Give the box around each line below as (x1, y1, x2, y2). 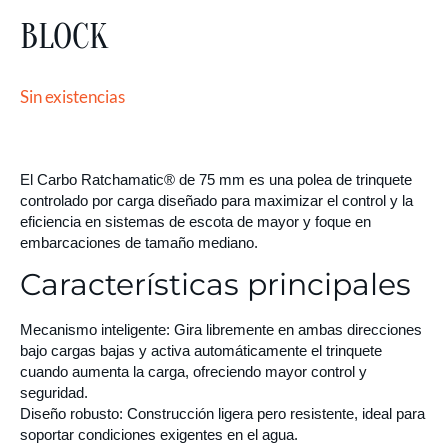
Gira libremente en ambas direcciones (170, 321, 422, 339)
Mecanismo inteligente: (20, 321, 170, 339)
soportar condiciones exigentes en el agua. (20, 426, 298, 444)
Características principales (20, 266, 411, 304)
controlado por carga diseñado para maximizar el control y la (20, 191, 413, 209)
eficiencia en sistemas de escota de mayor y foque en (20, 212, 371, 230)
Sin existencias (20, 86, 125, 108)
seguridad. (20, 384, 88, 402)
